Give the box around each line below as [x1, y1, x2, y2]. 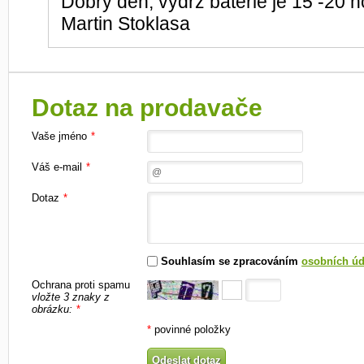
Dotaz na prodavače [32, 94, 262, 122]
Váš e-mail [32, 161, 82, 174]
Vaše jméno [32, 130, 87, 143]
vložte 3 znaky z [32, 290, 110, 303]
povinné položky [151, 323, 231, 336]
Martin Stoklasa [61, 13, 190, 35]
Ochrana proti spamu [32, 278, 130, 291]
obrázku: [32, 302, 72, 315]
